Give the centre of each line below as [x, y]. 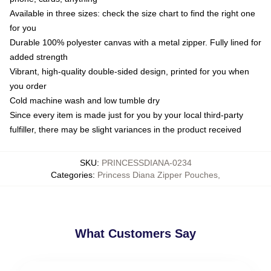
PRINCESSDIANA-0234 [146, 162]
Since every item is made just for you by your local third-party [126, 115]
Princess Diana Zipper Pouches [158, 175]
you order [28, 86]
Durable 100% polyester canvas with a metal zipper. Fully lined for [135, 42]
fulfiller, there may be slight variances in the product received [126, 129]
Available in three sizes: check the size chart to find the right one [132, 13]
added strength [39, 57]
